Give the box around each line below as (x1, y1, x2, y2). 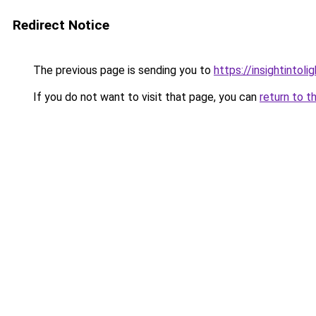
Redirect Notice (13, 17, 109, 33)
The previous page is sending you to (30, 63, 214, 77)
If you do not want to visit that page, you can (30, 90, 260, 104)
